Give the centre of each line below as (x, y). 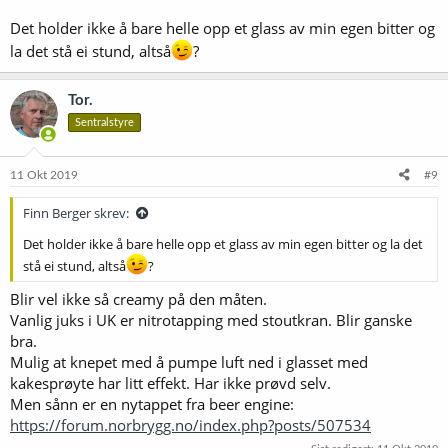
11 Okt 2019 (44, 174)
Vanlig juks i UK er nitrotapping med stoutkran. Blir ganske (211, 320)
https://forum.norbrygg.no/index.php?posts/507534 (190, 425)
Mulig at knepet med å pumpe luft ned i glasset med (189, 362)
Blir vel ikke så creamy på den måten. (138, 299)
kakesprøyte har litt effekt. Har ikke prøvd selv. (170, 383)
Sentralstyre (104, 122)
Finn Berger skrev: (76, 212)
